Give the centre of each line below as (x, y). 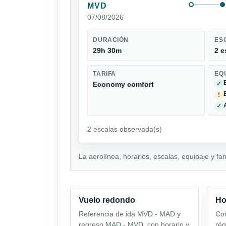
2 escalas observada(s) (125, 129)
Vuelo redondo (107, 200)
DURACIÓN (111, 40)
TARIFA (104, 74)
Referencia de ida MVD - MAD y (130, 214)
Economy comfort (124, 84)
